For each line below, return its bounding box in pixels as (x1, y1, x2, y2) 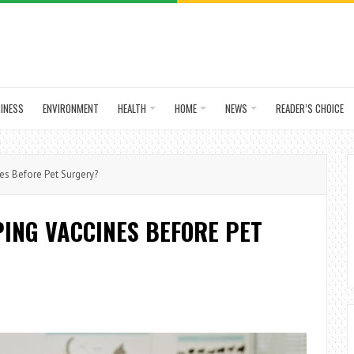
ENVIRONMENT (43, 100, 99, 116)
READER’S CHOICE (276, 100, 344, 116)
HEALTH (118, 100, 146, 116)
